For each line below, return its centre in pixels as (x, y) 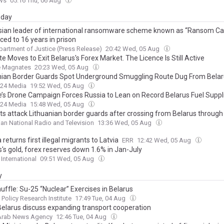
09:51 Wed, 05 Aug (68, 159)
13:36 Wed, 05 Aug (125, 123)
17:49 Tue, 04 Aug (101, 198)
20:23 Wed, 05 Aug (62, 67)
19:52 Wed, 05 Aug (58, 86)
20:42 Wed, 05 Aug (133, 49)
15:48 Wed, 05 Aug (58, 104)
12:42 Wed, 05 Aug (165, 140)
